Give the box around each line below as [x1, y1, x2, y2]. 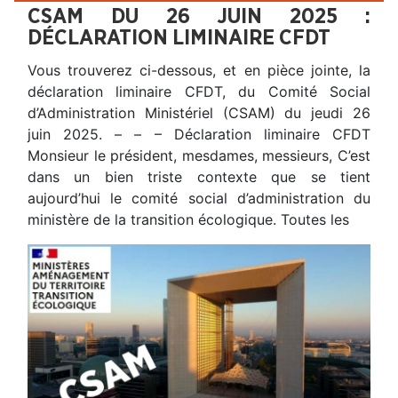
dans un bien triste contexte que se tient [28, 167, 370, 186]
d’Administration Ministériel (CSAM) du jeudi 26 [28, 103, 370, 122]
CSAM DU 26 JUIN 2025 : [28, 5, 370, 28]
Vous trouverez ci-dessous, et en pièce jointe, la [28, 60, 370, 79]
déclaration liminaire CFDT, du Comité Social [28, 82, 370, 100]
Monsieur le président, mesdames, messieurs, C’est [28, 146, 370, 164]
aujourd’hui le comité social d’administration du [28, 188, 370, 207]
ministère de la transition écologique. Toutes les [28, 210, 349, 228]
